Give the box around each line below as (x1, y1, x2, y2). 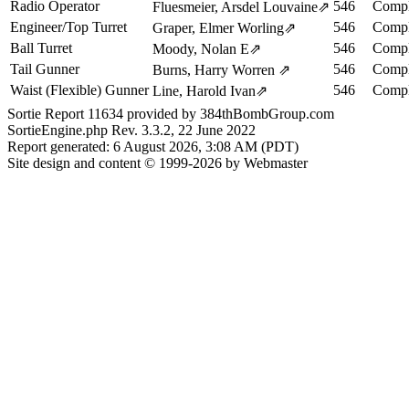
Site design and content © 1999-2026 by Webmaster (7, 154, 308, 171)
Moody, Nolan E (152, 41, 249, 57)
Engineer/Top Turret (10, 19, 127, 35)
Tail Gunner (10, 61, 79, 77)
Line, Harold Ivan (152, 83, 256, 99)
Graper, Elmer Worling (152, 20, 284, 36)
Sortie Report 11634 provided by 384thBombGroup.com (7, 105, 334, 121)
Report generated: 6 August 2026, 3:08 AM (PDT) (7, 138, 299, 154)
